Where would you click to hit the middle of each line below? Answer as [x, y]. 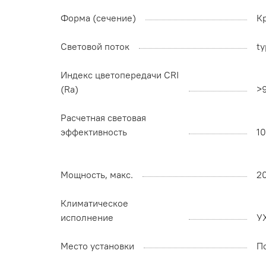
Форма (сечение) [98, 18]
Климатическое [94, 203]
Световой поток [95, 47]
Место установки [97, 246]
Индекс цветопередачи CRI [120, 75]
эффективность [94, 132]
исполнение [87, 218]
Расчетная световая [103, 118]
